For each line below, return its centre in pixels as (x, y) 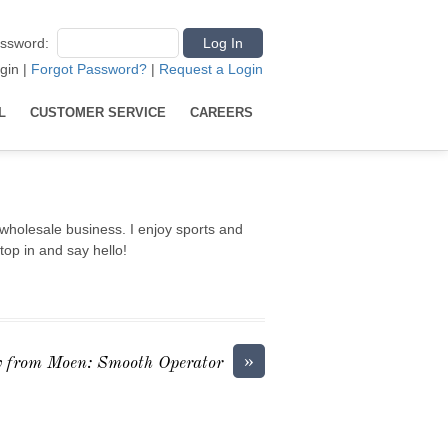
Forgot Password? (89, 69)
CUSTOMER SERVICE (98, 112)
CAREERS (221, 112)
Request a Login (211, 69)
